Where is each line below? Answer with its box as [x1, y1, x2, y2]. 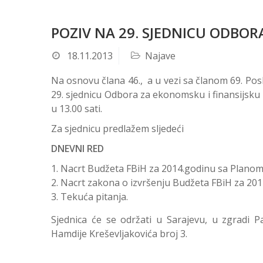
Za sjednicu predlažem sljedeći [51, 122, 184, 135]
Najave [145, 49, 176, 62]
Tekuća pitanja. [60, 190, 128, 203]
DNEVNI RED [51, 142, 104, 155]
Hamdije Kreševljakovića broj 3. [51, 227, 187, 240]
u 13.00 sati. [51, 102, 102, 115]
